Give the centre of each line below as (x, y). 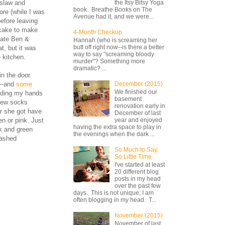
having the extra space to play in (117, 127)
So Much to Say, (136, 149)
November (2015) (138, 216)
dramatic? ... (90, 68)
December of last (137, 113)
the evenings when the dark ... (114, 134)
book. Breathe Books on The (113, 9)
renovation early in (140, 106)
